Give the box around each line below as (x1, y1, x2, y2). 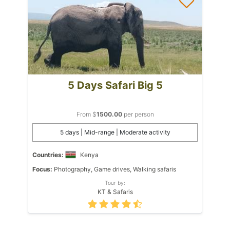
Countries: (32, 150, 64, 159)
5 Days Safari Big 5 (67, 79, 163, 91)
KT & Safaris (97, 187, 133, 196)
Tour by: (105, 179, 125, 186)
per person (122, 110, 154, 118)
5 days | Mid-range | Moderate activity (60, 128, 170, 136)
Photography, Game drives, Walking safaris (52, 165, 176, 173)
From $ (76, 110, 97, 118)
